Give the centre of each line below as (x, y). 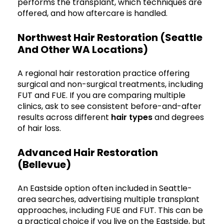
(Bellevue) (44, 164)
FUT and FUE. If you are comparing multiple (101, 95)
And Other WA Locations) (83, 49)
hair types (132, 117)
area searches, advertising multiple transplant (108, 199)
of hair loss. (39, 128)
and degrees (178, 117)
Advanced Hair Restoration (88, 152)
